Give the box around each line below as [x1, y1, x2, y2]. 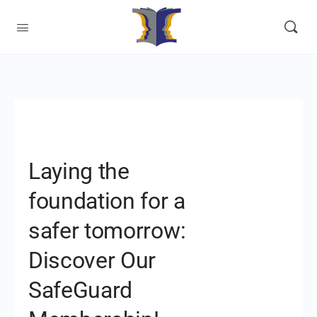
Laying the [28, 158, 129, 185]
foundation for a [28, 188, 185, 214]
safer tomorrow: [28, 217, 186, 244]
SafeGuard [28, 277, 133, 304]
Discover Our [28, 247, 156, 274]
